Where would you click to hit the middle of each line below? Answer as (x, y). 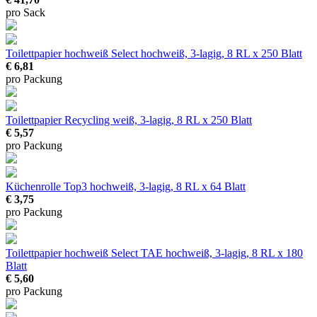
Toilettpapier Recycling (59, 120)
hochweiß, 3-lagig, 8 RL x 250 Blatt (221, 54)
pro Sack (25, 13)
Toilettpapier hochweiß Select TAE (86, 253)
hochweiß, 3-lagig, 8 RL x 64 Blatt (168, 187)
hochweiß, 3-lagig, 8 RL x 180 (234, 253)
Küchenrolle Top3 (48, 187)
